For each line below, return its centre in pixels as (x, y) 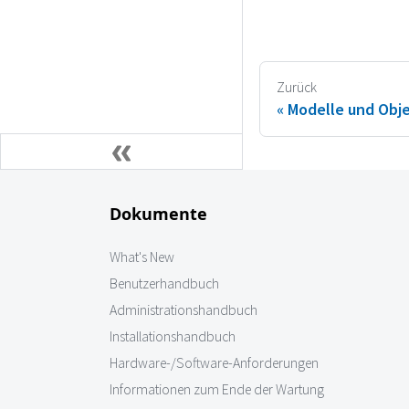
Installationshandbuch (173, 337)
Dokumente (158, 214)
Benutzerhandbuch (164, 284)
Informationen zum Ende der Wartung (217, 390)
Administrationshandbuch (184, 310)
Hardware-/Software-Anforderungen (214, 363)
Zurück (297, 87)
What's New (142, 257)
